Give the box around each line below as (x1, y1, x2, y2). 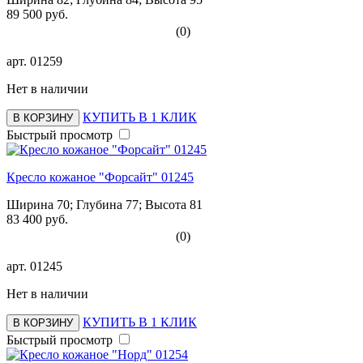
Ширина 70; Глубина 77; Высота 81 (6, 197, 203, 211)
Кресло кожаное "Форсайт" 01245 (6, 169, 194, 184)
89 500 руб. (6, 6, 68, 21)
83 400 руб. (6, 211, 68, 226)
